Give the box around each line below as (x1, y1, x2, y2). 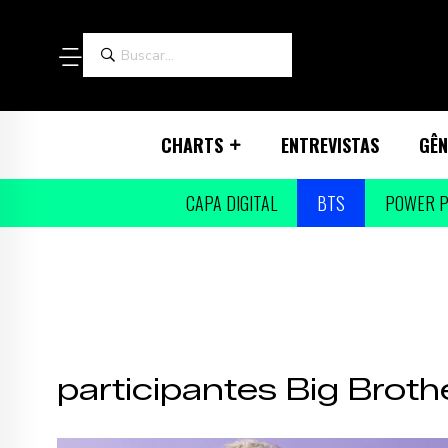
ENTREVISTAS (280, 131, 379, 158)
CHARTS (160, 131, 223, 158)
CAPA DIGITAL (185, 189, 277, 216)
